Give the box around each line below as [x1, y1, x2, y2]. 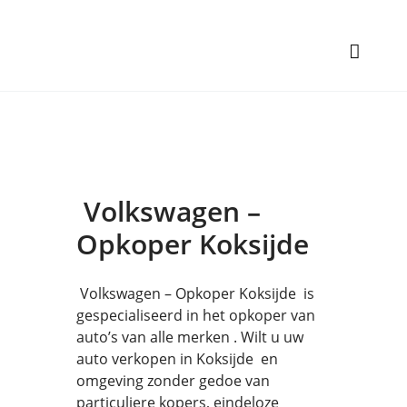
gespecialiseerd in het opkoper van [76, 305, 315, 325]
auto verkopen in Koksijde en [76, 349, 278, 369]
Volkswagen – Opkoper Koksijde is [76, 283, 314, 303]
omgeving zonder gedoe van [76, 371, 270, 391]
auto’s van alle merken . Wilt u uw [76, 327, 303, 347]
